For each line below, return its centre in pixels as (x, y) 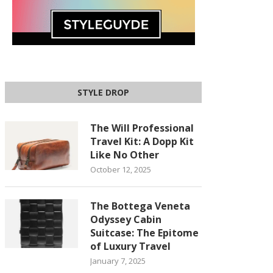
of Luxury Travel (131, 246)
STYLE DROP (104, 92)
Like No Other (125, 155)
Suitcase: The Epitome (145, 233)
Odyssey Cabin (126, 219)
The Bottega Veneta (140, 206)
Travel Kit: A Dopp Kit (142, 141)
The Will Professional (142, 128)
